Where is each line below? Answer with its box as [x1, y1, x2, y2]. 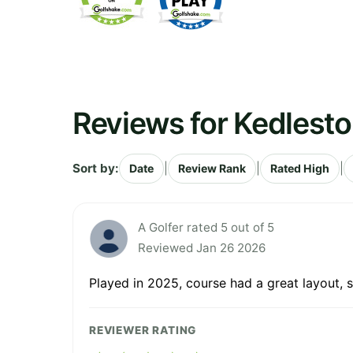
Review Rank [178, 161, 246, 175]
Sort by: [72, 160, 119, 176]
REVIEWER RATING [89, 323, 197, 336]
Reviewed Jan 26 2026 [138, 240, 266, 255]
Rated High [270, 161, 329, 175]
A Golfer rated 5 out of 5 [138, 219, 274, 235]
